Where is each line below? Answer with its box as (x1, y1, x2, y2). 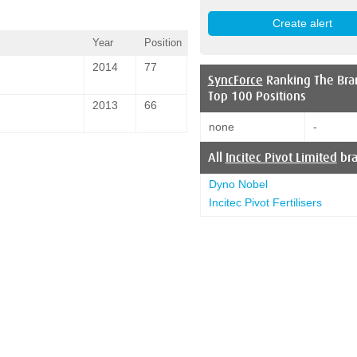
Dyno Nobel (208, 177, 268, 190)
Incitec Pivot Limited (225, 150, 337, 165)
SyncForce (207, 73, 263, 88)
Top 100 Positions (207, 88, 306, 104)
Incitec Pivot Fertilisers (208, 195, 322, 209)
